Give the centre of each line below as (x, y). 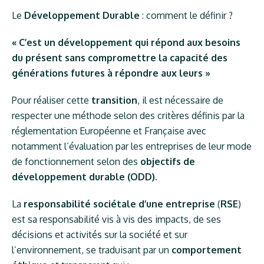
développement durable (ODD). (85, 177)
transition (115, 100)
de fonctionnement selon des (76, 161)
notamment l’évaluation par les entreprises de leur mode (132, 146)
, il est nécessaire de (181, 100)
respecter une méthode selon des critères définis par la (128, 115)
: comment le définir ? (187, 15)
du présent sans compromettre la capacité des (120, 58)
